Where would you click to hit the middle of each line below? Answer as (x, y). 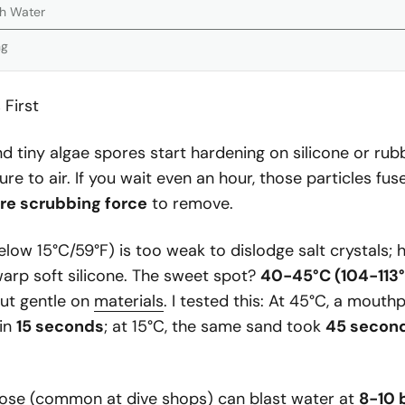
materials (129, 301)
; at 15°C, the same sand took (215, 326)
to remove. (193, 203)
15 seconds (60, 326)
